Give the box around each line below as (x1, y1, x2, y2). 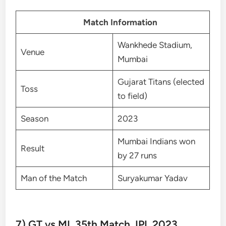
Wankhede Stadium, (117, 39, 192, 50)
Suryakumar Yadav (117, 173, 188, 183)
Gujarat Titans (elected (117, 76, 204, 87)
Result (20, 143, 44, 153)
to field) (117, 90, 147, 101)
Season (20, 113, 50, 124)
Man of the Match (20, 173, 87, 183)
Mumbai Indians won (117, 136, 195, 146)
